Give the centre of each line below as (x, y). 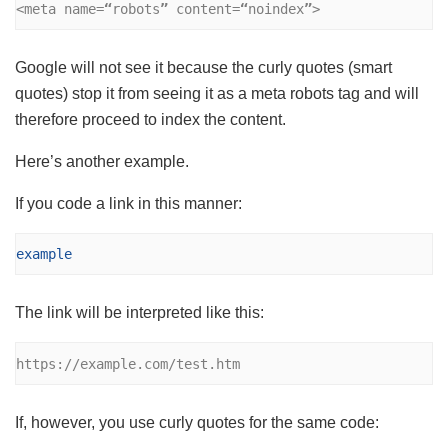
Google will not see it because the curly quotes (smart (203, 67)
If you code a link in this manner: (128, 203)
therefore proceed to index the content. (150, 119)
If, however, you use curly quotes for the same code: (197, 423)
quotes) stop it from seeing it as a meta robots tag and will (217, 93)
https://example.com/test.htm (128, 363)
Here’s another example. (102, 161)
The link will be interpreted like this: (139, 313)
